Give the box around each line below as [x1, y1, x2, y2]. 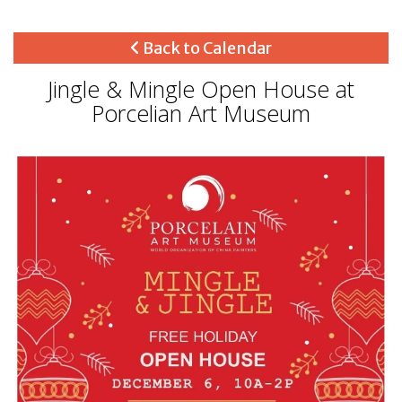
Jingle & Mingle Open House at [48, 73, 354, 104]
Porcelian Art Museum [92, 97, 310, 128]
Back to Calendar [140, 37, 272, 58]
